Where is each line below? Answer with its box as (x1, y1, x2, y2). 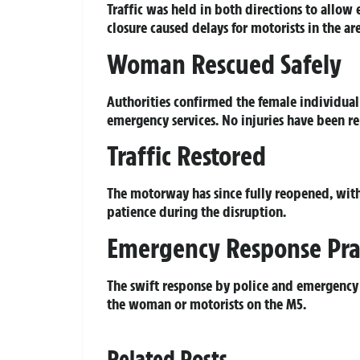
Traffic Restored (107, 139, 266, 174)
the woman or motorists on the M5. (107, 293, 306, 313)
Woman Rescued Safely (107, 47, 342, 81)
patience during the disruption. (107, 202, 286, 222)
